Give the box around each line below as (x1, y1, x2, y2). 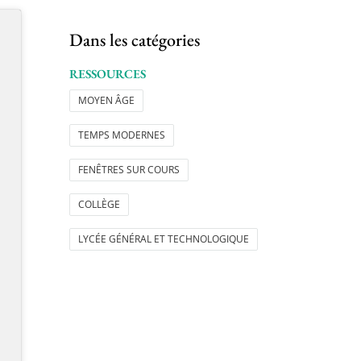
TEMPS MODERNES (78, 128, 165, 143)
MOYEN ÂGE (78, 93, 135, 108)
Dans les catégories (69, 28, 200, 52)
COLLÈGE (78, 197, 120, 212)
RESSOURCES (69, 66, 146, 83)
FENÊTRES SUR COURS (78, 163, 180, 177)
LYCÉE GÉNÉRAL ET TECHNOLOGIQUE (78, 232, 249, 247)
